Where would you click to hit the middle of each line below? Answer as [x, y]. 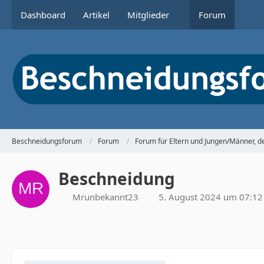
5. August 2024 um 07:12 [211, 197]
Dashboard [43, 15]
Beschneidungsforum [47, 141]
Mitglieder [148, 15]
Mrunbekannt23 [105, 197]
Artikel [96, 15]
